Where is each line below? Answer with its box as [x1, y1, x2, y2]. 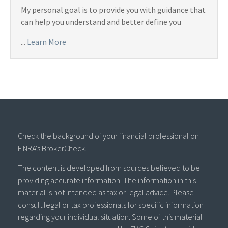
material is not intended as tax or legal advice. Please [18, 187, 194, 198]
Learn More [27, 37, 66, 47]
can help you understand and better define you [21, 17, 181, 27]
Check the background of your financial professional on [18, 131, 199, 141]
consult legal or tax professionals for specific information [18, 199, 204, 210]
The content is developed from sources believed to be [18, 163, 200, 174]
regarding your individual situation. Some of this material [18, 212, 203, 222]
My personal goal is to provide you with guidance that [21, 5, 206, 15]
